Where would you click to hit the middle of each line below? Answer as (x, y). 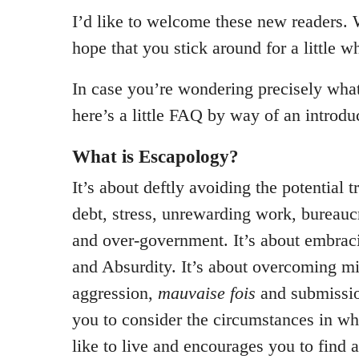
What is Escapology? (155, 156)
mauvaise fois (207, 293)
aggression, (115, 293)
